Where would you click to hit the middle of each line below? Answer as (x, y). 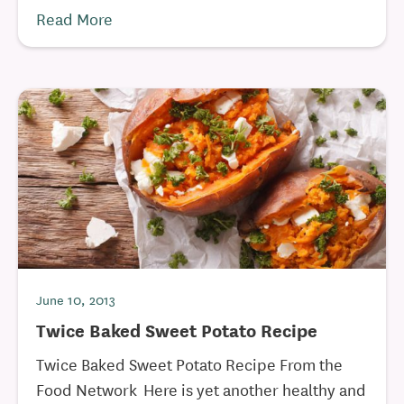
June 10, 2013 (76, 299)
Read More (74, 18)
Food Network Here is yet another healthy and (201, 389)
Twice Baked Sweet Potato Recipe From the (189, 363)
